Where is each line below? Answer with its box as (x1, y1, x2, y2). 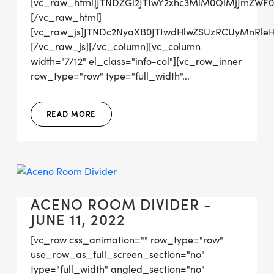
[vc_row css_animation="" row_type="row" (31, 234, 223, 246)
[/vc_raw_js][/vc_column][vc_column (31, 40, 201, 53)
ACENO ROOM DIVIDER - (31, 195, 212, 214)
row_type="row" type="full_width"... (31, 70, 190, 82)
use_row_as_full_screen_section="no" (31, 248, 205, 261)
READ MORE (46, 109, 96, 119)
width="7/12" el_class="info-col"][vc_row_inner (31, 55, 242, 67)
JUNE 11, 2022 (31, 210, 125, 229)
